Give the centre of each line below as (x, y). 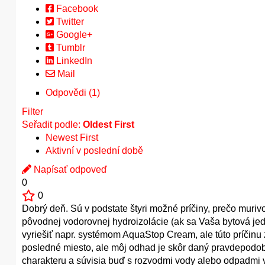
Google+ (73, 35)
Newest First (72, 138)
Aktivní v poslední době (94, 151)
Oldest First (109, 125)
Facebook (76, 9)
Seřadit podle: (52, 125)
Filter (33, 112)
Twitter (69, 22)
